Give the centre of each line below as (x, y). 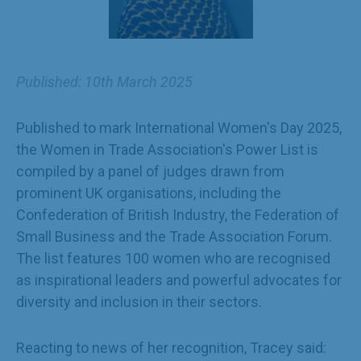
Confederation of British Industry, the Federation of (178, 215)
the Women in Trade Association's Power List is (167, 149)
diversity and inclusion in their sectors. (139, 302)
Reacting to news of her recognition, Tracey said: (171, 348)
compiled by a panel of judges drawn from (150, 171)
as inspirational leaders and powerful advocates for (179, 280)
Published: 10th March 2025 (104, 82)
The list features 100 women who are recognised (173, 258)
